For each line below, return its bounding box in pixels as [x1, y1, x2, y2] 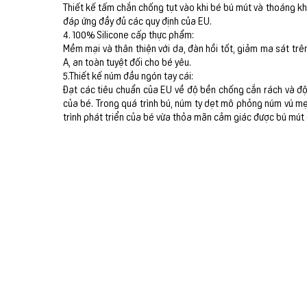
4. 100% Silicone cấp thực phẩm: [63, 28, 194, 41]
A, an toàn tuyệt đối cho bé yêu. [63, 56, 191, 69]
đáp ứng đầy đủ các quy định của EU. [63, 14, 212, 27]
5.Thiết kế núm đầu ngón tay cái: [63, 69, 193, 82]
